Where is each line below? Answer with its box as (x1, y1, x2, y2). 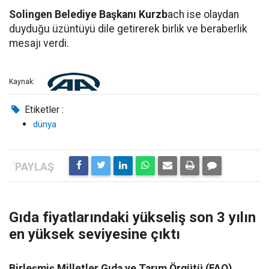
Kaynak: (9, 77, 35, 86)
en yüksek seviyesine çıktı (9, 226, 180, 243)
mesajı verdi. (9, 37, 69, 49)
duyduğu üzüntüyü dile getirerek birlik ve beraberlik (9, 23, 247, 35)
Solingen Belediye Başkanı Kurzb (9, 8, 168, 20)
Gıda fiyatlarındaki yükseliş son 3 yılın (9, 209, 256, 226)
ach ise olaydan (168, 8, 239, 20)
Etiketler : (22, 104, 64, 115)
